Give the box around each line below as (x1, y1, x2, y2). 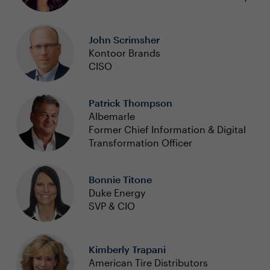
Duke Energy (88, 187, 145, 198)
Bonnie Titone (88, 174, 152, 185)
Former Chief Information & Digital (88, 124, 246, 135)
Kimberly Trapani (88, 243, 166, 255)
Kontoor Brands (88, 47, 160, 58)
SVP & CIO (88, 200, 135, 212)
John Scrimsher (88, 34, 160, 45)
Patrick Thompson (88, 97, 172, 108)
